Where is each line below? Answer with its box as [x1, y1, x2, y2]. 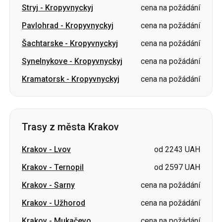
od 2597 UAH [154, 163, 200, 172]
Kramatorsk [22, 74, 64, 84]
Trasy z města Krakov [22, 121, 119, 133]
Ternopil [54, 163, 84, 172]
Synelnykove [22, 56, 67, 66]
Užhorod [54, 198, 85, 208]
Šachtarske [22, 39, 63, 48]
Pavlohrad [22, 21, 58, 30]
